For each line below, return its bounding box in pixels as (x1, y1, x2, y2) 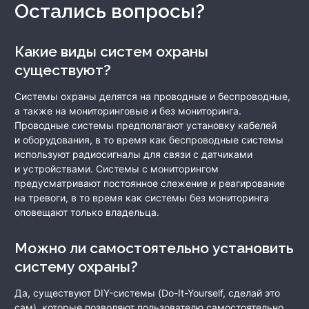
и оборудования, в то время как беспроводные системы (14, 134, 283, 146)
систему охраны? (14, 258, 138, 276)
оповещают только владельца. (14, 206, 159, 219)
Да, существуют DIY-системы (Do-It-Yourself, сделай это (14, 287, 280, 299)
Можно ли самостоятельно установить (14, 239, 28, 257)
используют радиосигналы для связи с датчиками (14, 148, 252, 161)
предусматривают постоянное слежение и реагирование (14, 177, 285, 190)
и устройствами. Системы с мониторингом (14, 163, 219, 175)
